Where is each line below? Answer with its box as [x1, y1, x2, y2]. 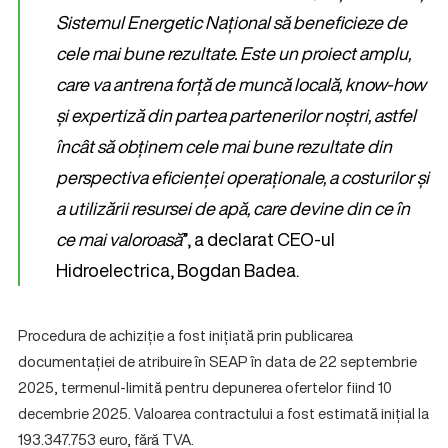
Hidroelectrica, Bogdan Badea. [56, 257, 299, 283]
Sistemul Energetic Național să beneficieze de [56, 9, 407, 35]
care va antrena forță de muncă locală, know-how [56, 71, 426, 97]
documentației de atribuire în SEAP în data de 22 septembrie [18, 350, 417, 372]
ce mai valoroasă [56, 226, 182, 252]
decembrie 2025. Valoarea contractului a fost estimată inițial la [18, 402, 429, 424]
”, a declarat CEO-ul [182, 226, 335, 252]
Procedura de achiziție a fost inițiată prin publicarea [18, 324, 353, 346]
